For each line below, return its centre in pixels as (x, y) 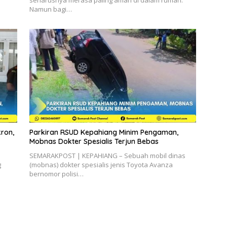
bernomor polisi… (56, 174)
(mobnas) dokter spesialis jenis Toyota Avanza (101, 165)
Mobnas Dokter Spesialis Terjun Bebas (94, 142)
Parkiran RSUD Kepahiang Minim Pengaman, (104, 133)
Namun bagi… (50, 9)
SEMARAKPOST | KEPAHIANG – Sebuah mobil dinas (107, 156)
